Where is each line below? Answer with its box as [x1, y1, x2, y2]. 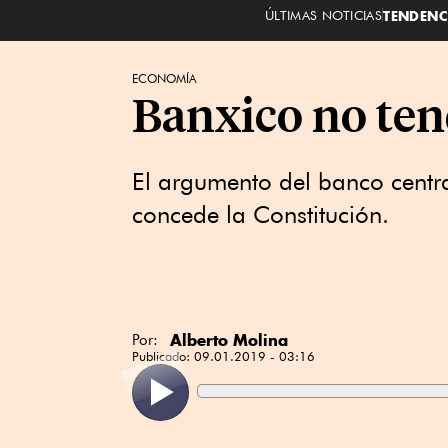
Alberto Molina [170, 330, 288, 350]
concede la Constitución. [132, 200, 389, 229]
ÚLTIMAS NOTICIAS [264, 6, 383, 23]
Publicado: [132, 348, 194, 364]
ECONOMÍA [132, 71, 197, 86]
